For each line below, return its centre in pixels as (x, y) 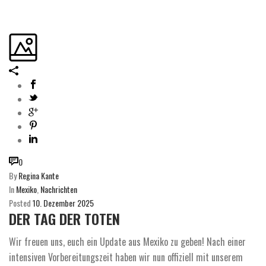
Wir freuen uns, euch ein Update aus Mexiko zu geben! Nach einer (127, 242)
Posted (20, 203)
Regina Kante (39, 176)
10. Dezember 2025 (63, 203)
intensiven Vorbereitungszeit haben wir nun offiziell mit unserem (126, 257)
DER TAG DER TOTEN (64, 219)
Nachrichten (59, 189)
